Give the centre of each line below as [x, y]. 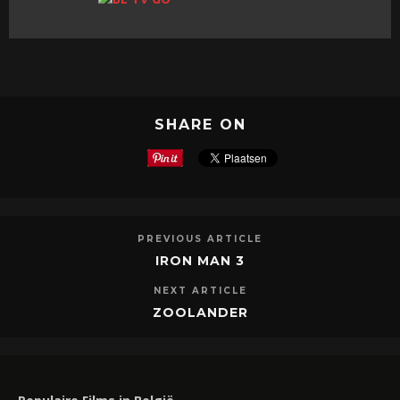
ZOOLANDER [200, 312]
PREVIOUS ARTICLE [200, 238]
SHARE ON [200, 124]
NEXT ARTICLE [200, 290]
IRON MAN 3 [200, 260]
